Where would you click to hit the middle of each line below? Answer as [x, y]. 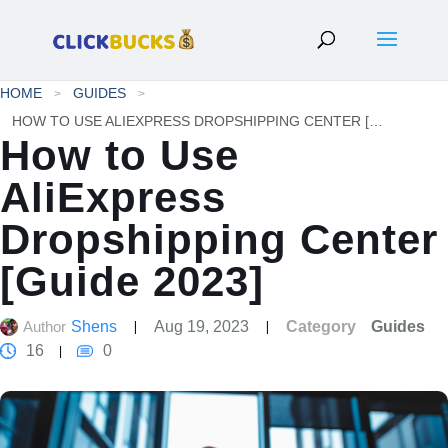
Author [44, 326]
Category [321, 326]
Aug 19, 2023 [201, 326]
